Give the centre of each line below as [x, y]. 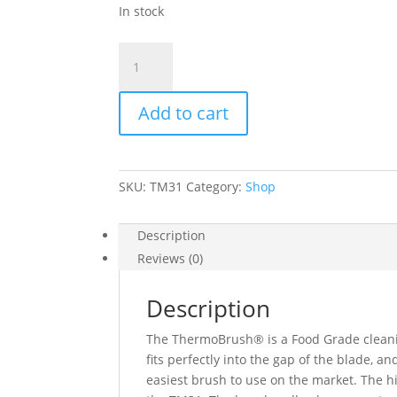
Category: [216, 187]
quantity [143, 93]
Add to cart [184, 113]
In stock [142, 11]
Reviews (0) [171, 258]
